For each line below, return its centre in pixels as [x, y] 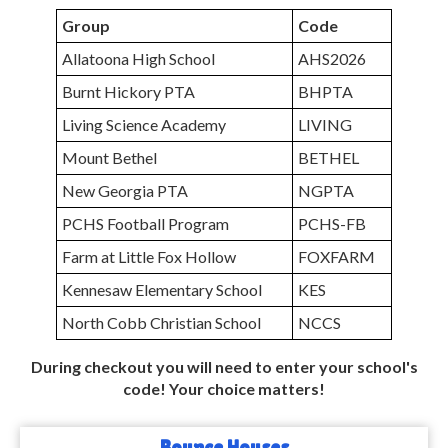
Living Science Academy [144, 124]
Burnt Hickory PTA [128, 91]
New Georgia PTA [125, 190]
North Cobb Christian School [161, 322]
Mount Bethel [109, 157]
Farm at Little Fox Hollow [149, 256]
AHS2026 [332, 58]
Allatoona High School [138, 58]
